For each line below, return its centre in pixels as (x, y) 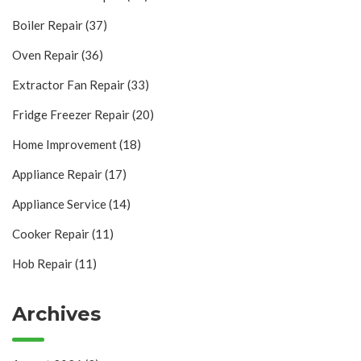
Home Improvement (66, 145)
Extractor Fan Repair (70, 85)
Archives (56, 314)
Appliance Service (60, 204)
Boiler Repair (49, 25)
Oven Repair (47, 55)
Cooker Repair (52, 234)
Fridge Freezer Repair (72, 115)
